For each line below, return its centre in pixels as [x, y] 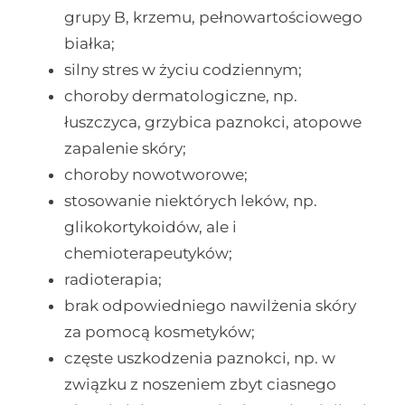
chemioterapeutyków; [149, 254]
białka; [90, 44]
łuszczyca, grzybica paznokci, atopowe [213, 122]
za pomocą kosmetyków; [160, 332]
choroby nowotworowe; [156, 175]
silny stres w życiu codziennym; [184, 70]
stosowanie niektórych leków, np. [191, 201]
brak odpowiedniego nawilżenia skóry [211, 306]
